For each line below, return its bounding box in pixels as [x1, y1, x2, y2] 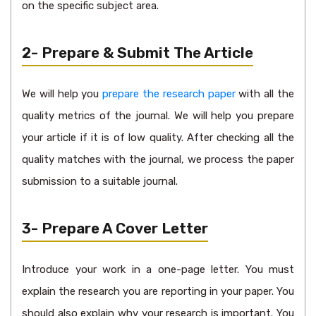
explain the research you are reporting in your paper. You [22, 285, 294, 298]
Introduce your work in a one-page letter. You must [22, 263, 294, 276]
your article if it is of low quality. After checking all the [22, 131, 294, 144]
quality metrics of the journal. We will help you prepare [22, 109, 294, 122]
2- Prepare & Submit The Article [22, 44, 253, 61]
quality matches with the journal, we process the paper [22, 153, 294, 166]
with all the [235, 87, 295, 100]
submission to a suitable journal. [22, 175, 178, 188]
